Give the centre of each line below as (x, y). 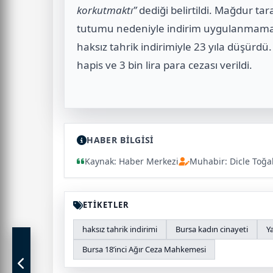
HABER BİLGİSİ (120, 140)
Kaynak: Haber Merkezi (132, 161)
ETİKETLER (106, 205)
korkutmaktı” (107, 10)
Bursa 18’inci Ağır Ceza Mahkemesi (144, 250)
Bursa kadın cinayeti (212, 229)
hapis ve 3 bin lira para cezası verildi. (165, 65)
